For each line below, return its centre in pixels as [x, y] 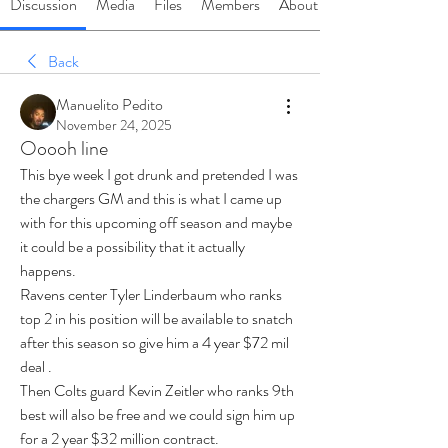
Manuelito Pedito [109, 104]
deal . [36, 366]
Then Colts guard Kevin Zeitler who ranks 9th [157, 390]
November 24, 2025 [114, 125]
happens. [48, 270]
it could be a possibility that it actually [132, 246]
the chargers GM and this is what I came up [151, 198]
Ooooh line [64, 148]
